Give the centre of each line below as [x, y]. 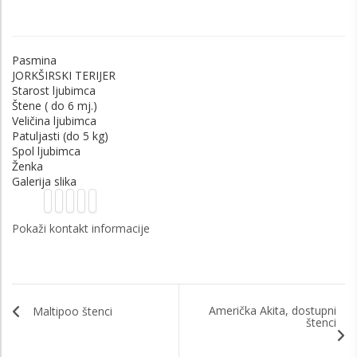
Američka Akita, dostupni [273, 310]
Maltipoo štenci [73, 312]
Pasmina [34, 60]
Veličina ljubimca [54, 120]
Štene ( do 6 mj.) [55, 105]
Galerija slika [44, 181]
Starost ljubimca [54, 90]
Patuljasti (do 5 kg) [60, 135]
